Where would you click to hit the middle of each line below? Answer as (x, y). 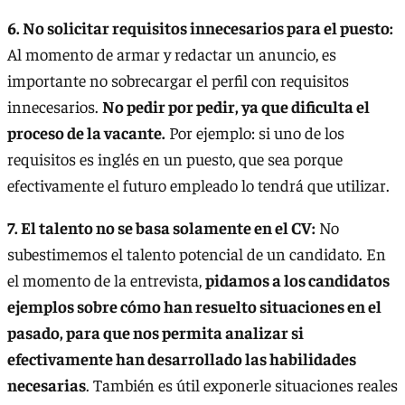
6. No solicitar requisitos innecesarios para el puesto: (200, 27)
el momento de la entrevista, (106, 280)
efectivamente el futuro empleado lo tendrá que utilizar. (198, 184)
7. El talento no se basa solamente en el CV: (161, 228)
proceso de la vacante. (86, 132)
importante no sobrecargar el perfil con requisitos (178, 80)
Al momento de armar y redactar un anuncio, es (172, 53)
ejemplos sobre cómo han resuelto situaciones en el (194, 306)
